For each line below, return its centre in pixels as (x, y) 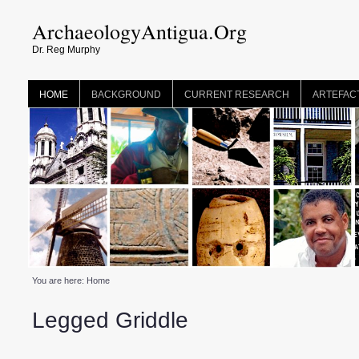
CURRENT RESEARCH (237, 95)
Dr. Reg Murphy (66, 50)
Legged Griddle (110, 320)
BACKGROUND (126, 95)
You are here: (59, 280)
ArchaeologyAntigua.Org (139, 31)
